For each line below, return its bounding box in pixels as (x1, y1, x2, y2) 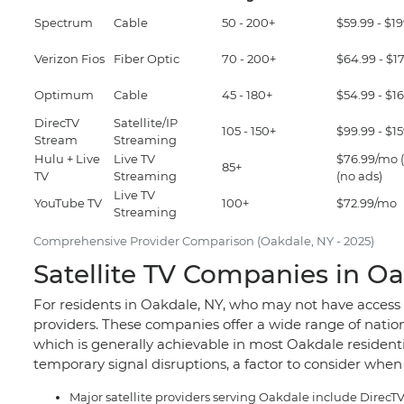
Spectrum (34, 14, 93, 30)
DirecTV (34, 115, 79, 130)
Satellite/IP (114, 115, 178, 130)
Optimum (34, 87, 94, 102)
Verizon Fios (34, 50, 105, 66)
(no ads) (336, 168, 382, 183)
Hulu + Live (34, 151, 100, 166)
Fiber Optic (114, 50, 179, 66)
